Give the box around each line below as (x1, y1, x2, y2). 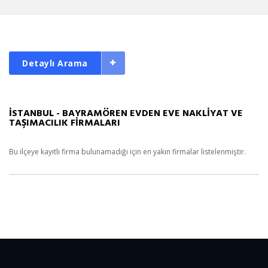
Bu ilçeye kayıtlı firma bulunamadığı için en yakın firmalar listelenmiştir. (9, 147, 246, 157)
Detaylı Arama (22, 57, 88, 69)
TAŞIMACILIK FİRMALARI (9, 115, 120, 129)
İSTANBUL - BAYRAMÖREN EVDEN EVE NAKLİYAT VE (9, 105, 243, 120)
